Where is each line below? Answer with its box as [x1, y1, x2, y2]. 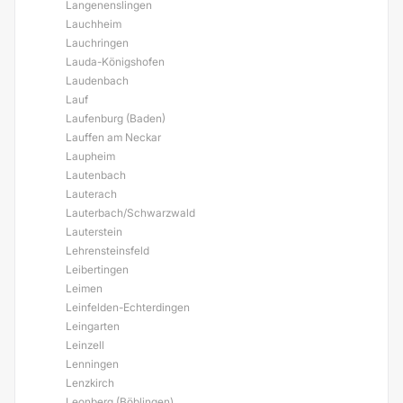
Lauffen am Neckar [66, 130, 161, 144]
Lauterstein [66, 225, 122, 238]
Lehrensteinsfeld [66, 244, 149, 257]
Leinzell [66, 338, 104, 352]
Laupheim [66, 149, 115, 163]
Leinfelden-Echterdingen [66, 300, 190, 314]
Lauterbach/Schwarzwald [66, 206, 195, 219]
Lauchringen [66, 36, 129, 49]
